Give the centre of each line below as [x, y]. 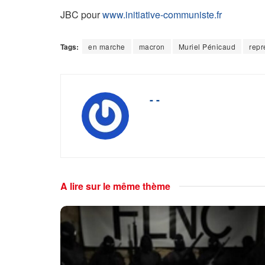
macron [152, 47]
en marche [107, 47]
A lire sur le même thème [115, 186]
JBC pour [81, 15]
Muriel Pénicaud [207, 47]
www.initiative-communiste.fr [162, 15]
